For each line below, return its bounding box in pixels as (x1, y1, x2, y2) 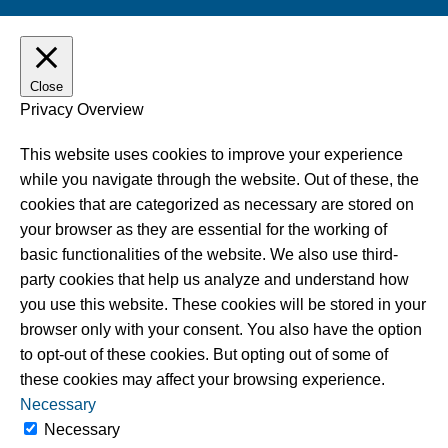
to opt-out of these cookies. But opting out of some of (20, 346, 388, 364)
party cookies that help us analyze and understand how (20, 271, 409, 289)
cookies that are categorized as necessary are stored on (20, 196, 414, 214)
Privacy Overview (20, 101, 144, 119)
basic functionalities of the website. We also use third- (20, 246, 398, 264)
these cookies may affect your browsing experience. (20, 371, 385, 389)
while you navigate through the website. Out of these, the (20, 171, 419, 189)
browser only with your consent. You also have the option (20, 321, 422, 339)
